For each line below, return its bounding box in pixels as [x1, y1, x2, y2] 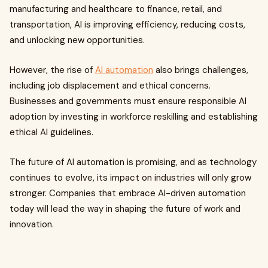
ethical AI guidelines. [10, 126, 93, 138]
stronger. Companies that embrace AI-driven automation [10, 187, 246, 199]
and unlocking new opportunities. [10, 34, 145, 46]
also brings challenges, [153, 64, 248, 76]
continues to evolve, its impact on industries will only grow [10, 172, 251, 184]
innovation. [10, 218, 54, 230]
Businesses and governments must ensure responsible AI [10, 95, 246, 107]
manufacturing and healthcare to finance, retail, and [10, 3, 222, 15]
